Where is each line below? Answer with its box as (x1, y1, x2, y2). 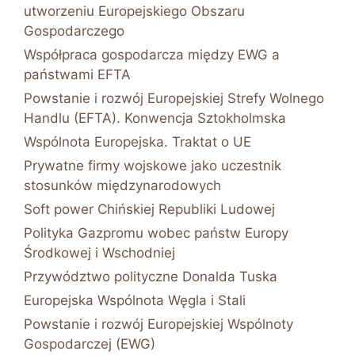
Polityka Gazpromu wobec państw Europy (24, 224, 288, 241)
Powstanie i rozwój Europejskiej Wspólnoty (24, 315, 293, 332)
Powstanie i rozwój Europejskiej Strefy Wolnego (24, 90, 324, 106)
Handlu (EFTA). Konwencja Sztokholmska (24, 109, 286, 126)
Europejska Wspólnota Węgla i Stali (24, 292, 246, 308)
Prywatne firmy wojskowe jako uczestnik (24, 157, 281, 174)
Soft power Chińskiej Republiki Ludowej (24, 200, 275, 217)
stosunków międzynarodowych (24, 177, 221, 193)
